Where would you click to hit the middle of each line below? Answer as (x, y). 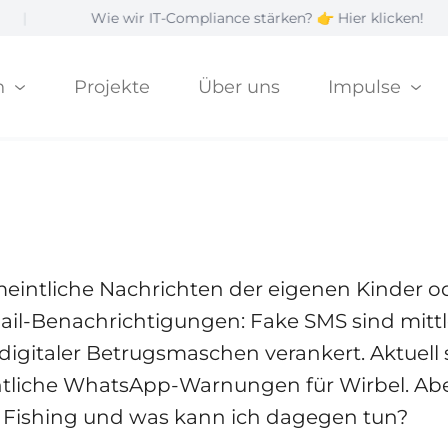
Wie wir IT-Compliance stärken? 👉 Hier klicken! (188, 18)
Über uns (238, 86)
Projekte (111, 86)
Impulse (366, 86)
